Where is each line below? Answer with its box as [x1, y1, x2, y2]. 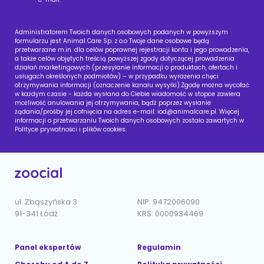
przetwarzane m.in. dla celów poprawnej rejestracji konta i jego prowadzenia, [15, 45, 249, 55]
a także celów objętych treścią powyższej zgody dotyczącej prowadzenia [15, 54, 235, 64]
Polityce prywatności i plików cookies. [15, 125, 127, 134]
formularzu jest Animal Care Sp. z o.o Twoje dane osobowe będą [15, 37, 209, 46]
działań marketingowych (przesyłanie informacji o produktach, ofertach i [15, 63, 237, 72]
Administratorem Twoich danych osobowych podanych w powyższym [15, 28, 228, 37]
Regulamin [137, 242, 181, 253]
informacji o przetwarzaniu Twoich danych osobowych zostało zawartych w [15, 116, 244, 126]
